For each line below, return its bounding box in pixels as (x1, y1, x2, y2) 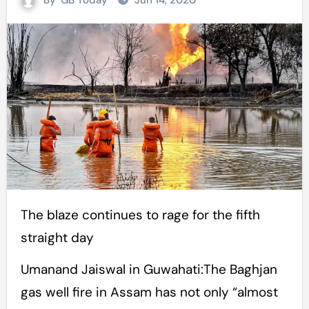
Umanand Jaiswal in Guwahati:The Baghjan (20, 261, 277, 279)
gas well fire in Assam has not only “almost (20, 283, 278, 301)
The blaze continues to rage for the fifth (20, 206, 28, 224)
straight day (20, 229, 94, 247)
